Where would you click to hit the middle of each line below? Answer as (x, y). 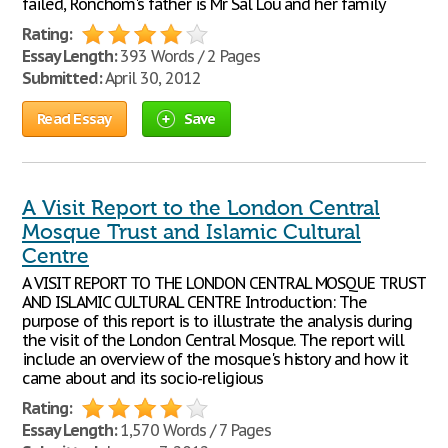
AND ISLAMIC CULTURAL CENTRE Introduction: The (195, 302)
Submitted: (62, 78)
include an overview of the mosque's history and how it (215, 359)
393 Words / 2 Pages (188, 56)
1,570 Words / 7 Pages (193, 430)
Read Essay (74, 118)
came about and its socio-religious (142, 378)
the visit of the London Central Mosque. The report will (213, 340)
